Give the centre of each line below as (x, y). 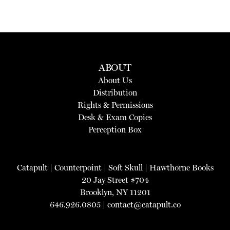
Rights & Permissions (115, 105)
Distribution (115, 92)
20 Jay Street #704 (115, 180)
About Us (115, 80)
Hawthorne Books (181, 167)
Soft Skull (125, 167)
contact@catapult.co (144, 204)
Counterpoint (78, 167)
